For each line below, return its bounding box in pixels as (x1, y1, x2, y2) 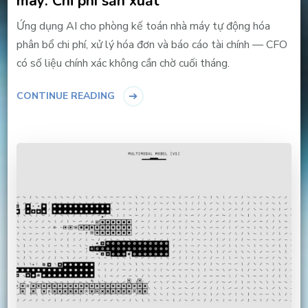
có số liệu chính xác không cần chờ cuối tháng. (16, 55, 230, 71)
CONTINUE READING (16, 89, 115, 102)
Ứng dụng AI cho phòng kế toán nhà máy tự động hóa (16, 18, 270, 34)
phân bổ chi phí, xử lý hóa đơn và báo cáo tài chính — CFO (16, 36, 287, 52)
